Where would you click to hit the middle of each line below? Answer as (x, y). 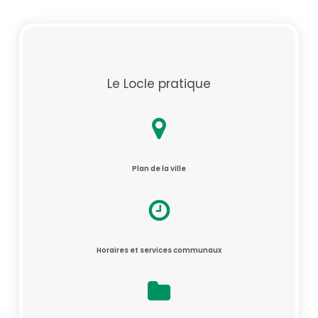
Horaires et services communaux (159, 251)
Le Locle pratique (159, 84)
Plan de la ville (159, 169)
